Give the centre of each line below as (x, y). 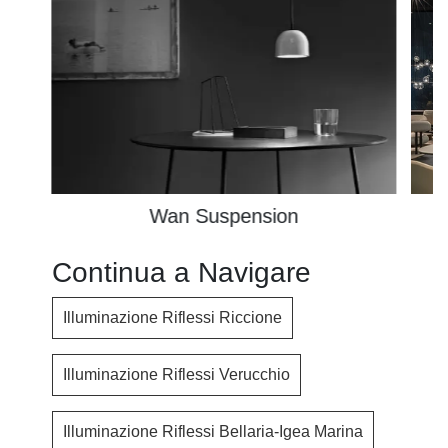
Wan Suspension (224, 215)
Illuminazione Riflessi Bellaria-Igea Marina (213, 431)
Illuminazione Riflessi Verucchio (177, 374)
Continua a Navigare (182, 272)
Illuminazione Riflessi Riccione (173, 317)
